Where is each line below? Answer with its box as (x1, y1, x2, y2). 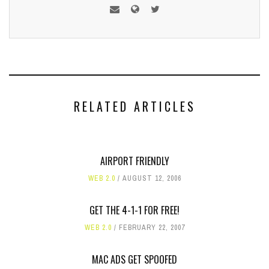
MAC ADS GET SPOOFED (92, 252, 177, 267)
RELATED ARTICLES (73, 97, 196, 115)
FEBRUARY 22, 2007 (118, 223, 185, 232)
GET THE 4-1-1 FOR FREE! (89, 203, 180, 217)
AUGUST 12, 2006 (122, 174, 181, 183)
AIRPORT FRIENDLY (100, 154, 169, 168)
